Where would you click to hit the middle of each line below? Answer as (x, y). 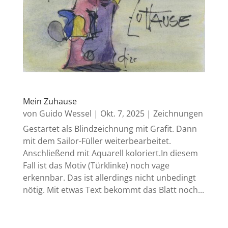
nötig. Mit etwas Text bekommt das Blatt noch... (113, 190)
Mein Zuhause (50, 102)
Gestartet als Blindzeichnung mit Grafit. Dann (110, 129)
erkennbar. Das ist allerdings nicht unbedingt (109, 178)
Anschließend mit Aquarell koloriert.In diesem (110, 153)
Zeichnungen (178, 114)
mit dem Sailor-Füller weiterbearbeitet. (97, 141)
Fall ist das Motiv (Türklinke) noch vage (96, 166)
